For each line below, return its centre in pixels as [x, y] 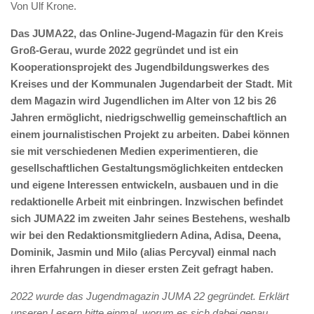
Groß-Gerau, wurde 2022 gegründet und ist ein [124, 50]
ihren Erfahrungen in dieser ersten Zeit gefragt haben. [143, 268]
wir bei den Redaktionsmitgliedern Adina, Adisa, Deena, [146, 235]
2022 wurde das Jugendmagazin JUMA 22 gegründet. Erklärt [150, 296]
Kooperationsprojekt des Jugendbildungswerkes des [140, 67]
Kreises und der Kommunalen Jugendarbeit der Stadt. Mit [151, 83]
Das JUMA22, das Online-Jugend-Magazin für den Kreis [147, 33]
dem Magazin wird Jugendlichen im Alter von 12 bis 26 [143, 100]
